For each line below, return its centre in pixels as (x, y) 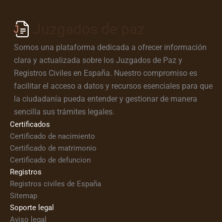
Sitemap (24, 196)
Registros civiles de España (55, 184)
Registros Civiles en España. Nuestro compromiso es (105, 73)
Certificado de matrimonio (53, 148)
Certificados (30, 124)
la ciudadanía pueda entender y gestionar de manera (105, 99)
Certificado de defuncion (50, 160)
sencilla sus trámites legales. (64, 112)
